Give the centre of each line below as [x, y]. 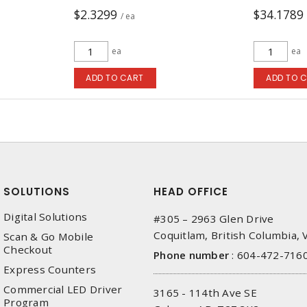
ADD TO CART [115, 78]
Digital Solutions [46, 217]
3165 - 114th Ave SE [205, 293]
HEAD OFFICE [191, 192]
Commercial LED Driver [63, 289]
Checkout [28, 249]
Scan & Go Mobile [48, 236]
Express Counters [50, 269]
